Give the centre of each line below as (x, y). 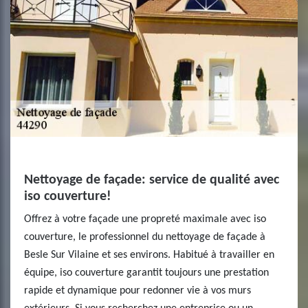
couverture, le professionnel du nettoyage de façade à (145, 237)
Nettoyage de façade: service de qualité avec (152, 180)
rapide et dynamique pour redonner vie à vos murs (137, 291)
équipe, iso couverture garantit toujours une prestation (146, 273)
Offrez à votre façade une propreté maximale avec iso (145, 219)
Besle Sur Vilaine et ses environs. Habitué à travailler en (149, 255)
